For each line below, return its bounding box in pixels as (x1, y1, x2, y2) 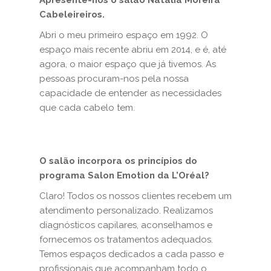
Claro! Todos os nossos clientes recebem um (39, 191, 232, 201)
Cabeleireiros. (39, 9, 105, 20)
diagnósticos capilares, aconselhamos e (39, 220, 212, 230)
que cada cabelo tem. (39, 102, 135, 113)
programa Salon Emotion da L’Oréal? (39, 170, 209, 181)
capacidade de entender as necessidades (39, 88, 221, 99)
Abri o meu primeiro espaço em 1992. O (39, 30, 208, 41)
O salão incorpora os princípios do (39, 155, 197, 166)
